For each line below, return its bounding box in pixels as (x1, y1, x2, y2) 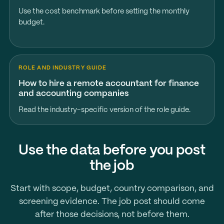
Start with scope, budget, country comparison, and (10, 184, 214, 192)
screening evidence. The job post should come (19, 197, 205, 205)
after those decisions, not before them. (34, 210, 189, 218)
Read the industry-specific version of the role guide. (18, 106, 190, 113)
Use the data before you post (18, 144, 205, 157)
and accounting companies (18, 89, 129, 97)
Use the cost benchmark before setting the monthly (18, 8, 189, 15)
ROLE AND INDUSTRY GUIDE (18, 65, 107, 70)
